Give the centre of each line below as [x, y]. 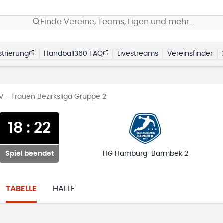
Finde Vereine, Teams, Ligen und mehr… [117, 22]
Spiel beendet [29, 154]
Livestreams [138, 54]
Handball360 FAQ [73, 54]
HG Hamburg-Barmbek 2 [145, 154]
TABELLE [21, 189]
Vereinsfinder [190, 54]
